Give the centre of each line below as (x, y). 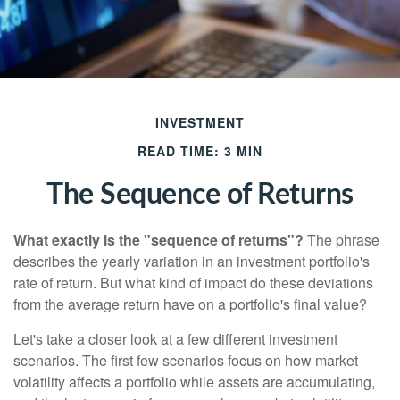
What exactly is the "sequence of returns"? (158, 240)
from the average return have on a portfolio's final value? (190, 304)
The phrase (342, 240)
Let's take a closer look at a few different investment (175, 339)
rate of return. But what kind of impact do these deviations (193, 283)
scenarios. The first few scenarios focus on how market (186, 360)
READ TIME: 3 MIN (200, 151)
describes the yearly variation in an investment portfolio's (192, 261)
